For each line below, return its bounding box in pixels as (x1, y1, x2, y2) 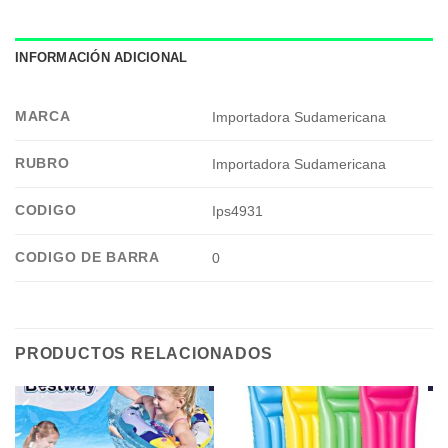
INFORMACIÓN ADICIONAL (15, 50, 188, 66)
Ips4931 (212, 203, 264, 220)
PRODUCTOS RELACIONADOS (15, 345, 273, 363)
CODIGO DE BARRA (15, 249, 160, 266)
